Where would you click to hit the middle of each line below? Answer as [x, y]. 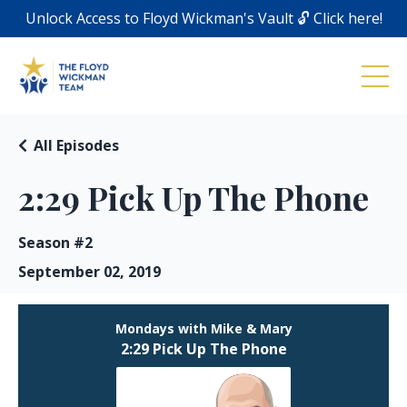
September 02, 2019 [89, 272]
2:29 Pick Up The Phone [194, 198]
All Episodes [76, 146]
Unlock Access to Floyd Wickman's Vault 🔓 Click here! [203, 18]
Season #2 [55, 243]
